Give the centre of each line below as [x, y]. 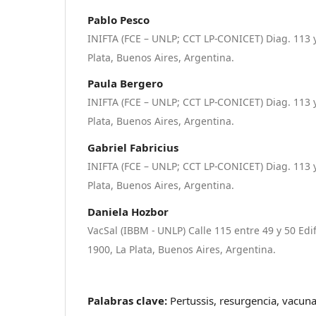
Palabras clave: [129, 300]
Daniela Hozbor [128, 211]
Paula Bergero [126, 84]
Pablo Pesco [119, 19]
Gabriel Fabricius [133, 148]
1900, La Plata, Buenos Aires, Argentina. [182, 249]
